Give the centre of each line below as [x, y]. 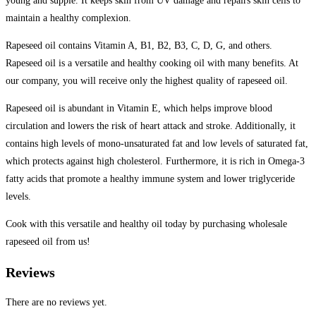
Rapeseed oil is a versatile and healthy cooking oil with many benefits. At [152, 63]
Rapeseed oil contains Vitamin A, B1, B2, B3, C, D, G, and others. [139, 46]
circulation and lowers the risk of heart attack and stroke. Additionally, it [151, 126]
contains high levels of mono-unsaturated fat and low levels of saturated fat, [157, 144]
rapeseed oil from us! [48, 242]
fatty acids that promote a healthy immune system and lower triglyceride [150, 179]
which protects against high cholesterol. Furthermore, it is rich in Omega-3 [155, 162]
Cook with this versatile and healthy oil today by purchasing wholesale [146, 224]
